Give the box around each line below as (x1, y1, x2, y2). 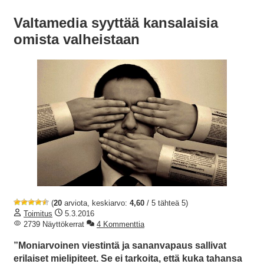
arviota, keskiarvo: (62, 198, 130, 207)
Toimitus (24, 209, 52, 218)
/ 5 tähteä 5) (144, 198, 188, 207)
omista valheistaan (14, 31, 140, 48)
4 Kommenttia (97, 219, 144, 229)
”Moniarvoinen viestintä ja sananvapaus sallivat (14, 240, 226, 250)
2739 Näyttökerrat (21, 219, 84, 229)
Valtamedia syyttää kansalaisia (14, 15, 218, 31)
